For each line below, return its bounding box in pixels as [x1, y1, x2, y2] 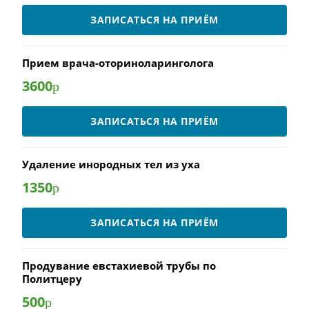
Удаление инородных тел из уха [22, 157, 200, 171]
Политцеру [22, 272, 82, 286]
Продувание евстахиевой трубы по [22, 259, 216, 272]
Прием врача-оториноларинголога [22, 56, 214, 70]
